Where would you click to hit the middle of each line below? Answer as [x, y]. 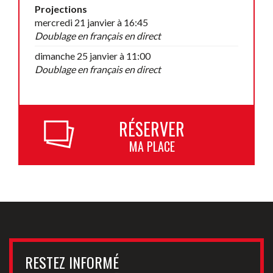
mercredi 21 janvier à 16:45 [91, 22]
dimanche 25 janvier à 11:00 [93, 55]
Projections [61, 9]
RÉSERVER [152, 129]
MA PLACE [152, 146]
